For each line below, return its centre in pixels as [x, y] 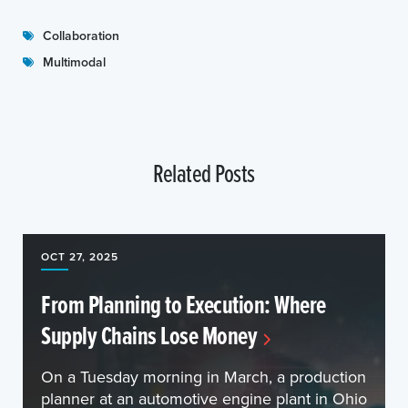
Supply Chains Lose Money [149, 335]
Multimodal [74, 62]
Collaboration [81, 36]
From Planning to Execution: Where [184, 304]
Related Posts [204, 173]
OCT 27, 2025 [80, 256]
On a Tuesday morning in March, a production [204, 377]
